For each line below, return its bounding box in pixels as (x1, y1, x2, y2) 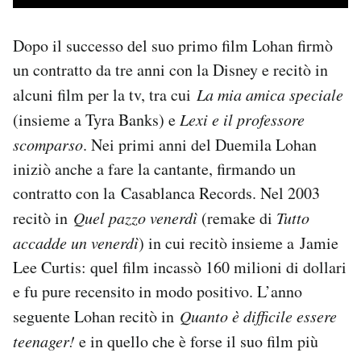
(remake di (201, 206, 276, 229)
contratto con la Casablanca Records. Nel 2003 (13, 181, 320, 204)
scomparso (13, 133, 83, 155)
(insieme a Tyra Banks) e (13, 108, 180, 131)
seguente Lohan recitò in (13, 305, 180, 327)
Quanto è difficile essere (180, 305, 337, 326)
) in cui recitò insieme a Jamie (139, 231, 338, 254)
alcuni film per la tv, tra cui (13, 83, 197, 106)
